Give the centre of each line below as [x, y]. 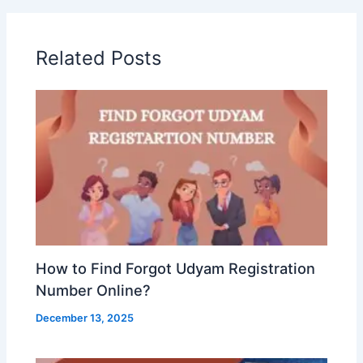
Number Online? [94, 290]
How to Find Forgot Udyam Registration [176, 268]
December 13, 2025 [85, 318]
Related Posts [99, 58]
